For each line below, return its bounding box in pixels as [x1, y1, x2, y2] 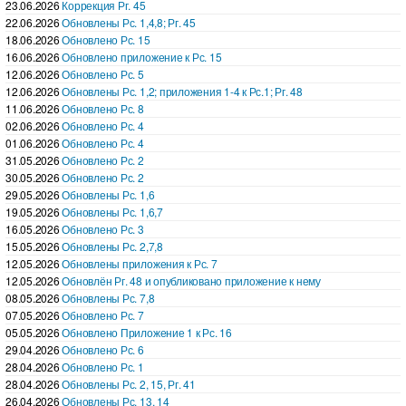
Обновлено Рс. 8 [62, 100, 144, 116]
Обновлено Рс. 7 [62, 306, 144, 323]
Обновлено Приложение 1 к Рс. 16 [62, 324, 232, 340]
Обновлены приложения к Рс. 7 [62, 255, 217, 271]
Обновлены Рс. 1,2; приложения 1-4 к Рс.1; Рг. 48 [62, 82, 303, 99]
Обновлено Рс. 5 [62, 65, 144, 82]
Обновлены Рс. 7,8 [62, 289, 155, 305]
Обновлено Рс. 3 [62, 220, 144, 237]
